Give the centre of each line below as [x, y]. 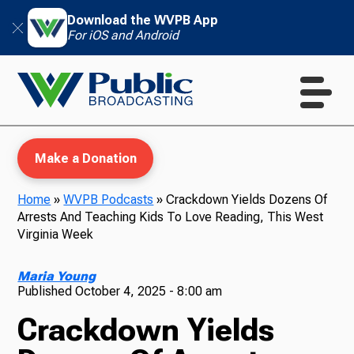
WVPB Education [178, 234]
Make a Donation [85, 158]
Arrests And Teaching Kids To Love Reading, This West [171, 217]
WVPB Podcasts [109, 200]
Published [47, 291]
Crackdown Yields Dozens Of [247, 200]
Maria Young [57, 276]
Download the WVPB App [143, 20]
